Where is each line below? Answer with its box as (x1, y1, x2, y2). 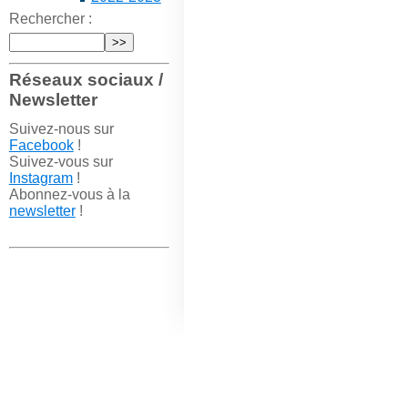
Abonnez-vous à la (8, 186, 130, 202)
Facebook (8, 137, 74, 153)
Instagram (8, 169, 73, 186)
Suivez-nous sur (8, 120, 114, 137)
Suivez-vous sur (8, 153, 113, 169)
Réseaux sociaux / (8, 70, 163, 89)
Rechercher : (8, 11, 92, 26)
